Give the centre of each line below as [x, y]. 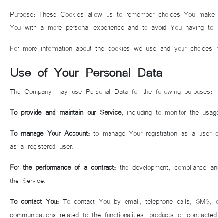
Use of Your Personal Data [86, 71]
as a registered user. [42, 146]
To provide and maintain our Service [65, 112]
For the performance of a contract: [63, 167]
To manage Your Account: [50, 133]
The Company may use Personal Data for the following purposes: [111, 91]
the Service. [28, 180]
